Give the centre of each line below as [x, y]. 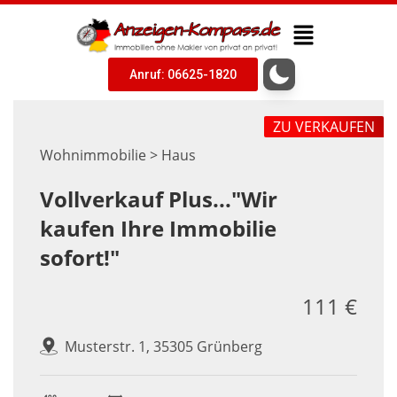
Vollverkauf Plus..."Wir [159, 199]
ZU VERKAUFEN [324, 127]
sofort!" [80, 258]
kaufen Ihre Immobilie [158, 229]
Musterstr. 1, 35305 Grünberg [163, 346]
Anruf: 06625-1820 [183, 75]
